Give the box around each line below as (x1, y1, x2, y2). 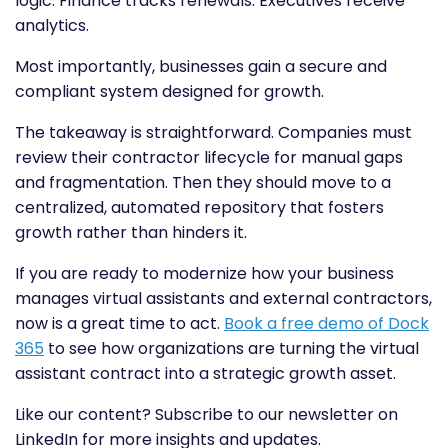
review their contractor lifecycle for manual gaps (15, 145, 403, 169)
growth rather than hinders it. (15, 220, 247, 244)
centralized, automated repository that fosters (15, 195, 384, 219)
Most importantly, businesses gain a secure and (15, 54, 387, 78)
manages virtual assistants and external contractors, (15, 286, 432, 310)
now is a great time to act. (15, 311, 224, 335)
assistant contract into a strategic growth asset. (15, 361, 396, 385)
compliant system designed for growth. (15, 79, 324, 103)
